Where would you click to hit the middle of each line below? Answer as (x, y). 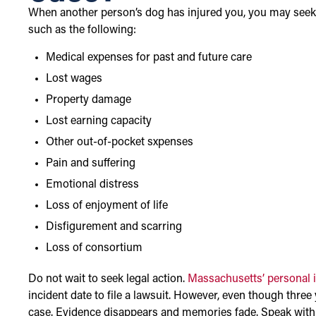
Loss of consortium (94, 248)
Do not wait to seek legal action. (108, 279)
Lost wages (74, 79)
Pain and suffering (91, 163)
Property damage (89, 100)
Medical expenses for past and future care (149, 57)
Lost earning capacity (99, 121)
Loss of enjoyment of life (107, 206)
